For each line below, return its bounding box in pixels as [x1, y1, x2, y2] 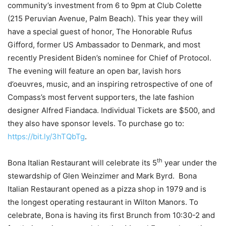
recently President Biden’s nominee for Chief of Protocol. [8, 52, 211, 63]
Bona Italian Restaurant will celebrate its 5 [8, 157, 157, 167]
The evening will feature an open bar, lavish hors [8, 66, 181, 76]
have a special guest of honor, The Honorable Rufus [8, 26, 192, 36]
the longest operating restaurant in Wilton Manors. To [8, 197, 198, 207]
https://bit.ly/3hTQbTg [8, 131, 85, 141]
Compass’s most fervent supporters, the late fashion [8, 92, 194, 102]
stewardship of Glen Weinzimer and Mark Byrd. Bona [8, 171, 197, 181]
